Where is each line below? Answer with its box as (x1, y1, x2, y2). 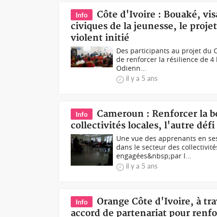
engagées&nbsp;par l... (116, 151, 192, 160)
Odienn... (116, 63, 147, 73)
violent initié (71, 32, 130, 44)
